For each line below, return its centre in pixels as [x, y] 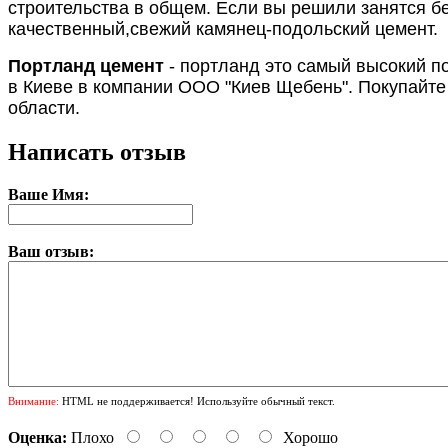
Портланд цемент [86, 65]
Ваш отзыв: [51, 251]
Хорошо [310, 437]
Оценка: [37, 437]
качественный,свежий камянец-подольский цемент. [223, 28]
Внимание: [33, 400]
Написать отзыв [97, 151]
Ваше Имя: [48, 194]
